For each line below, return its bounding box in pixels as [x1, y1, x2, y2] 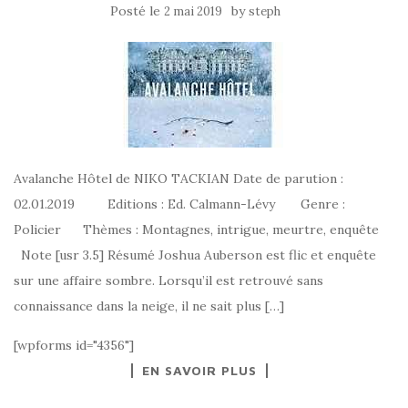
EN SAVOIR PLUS [142, 362, 257, 378]
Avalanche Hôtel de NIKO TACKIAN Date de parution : [14, 170, 343, 187]
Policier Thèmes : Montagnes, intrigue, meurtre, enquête [14, 221, 379, 238]
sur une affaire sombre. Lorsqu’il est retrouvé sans [14, 272, 323, 289]
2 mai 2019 [163, 4, 222, 19]
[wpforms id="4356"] [14, 337, 134, 353]
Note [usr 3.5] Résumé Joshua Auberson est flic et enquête [14, 247, 376, 263]
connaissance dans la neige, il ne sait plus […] [14, 298, 284, 314]
